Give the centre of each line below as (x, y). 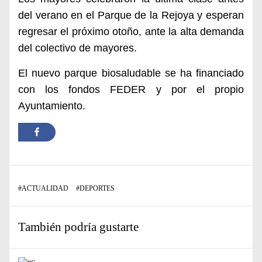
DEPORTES (97, 188)
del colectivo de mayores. (77, 48)
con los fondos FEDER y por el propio (131, 89)
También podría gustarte (78, 227)
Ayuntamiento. (52, 106)
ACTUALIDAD (45, 188)
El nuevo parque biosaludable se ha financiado (131, 73)
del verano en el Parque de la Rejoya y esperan (131, 15)
